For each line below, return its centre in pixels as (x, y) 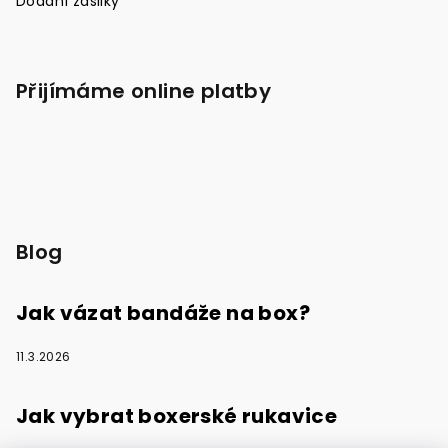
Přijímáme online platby (144, 91)
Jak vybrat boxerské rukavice (177, 416)
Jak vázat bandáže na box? (163, 313)
